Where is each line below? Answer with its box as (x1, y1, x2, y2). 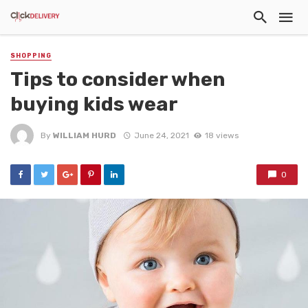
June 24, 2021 (133, 130, 189, 140)
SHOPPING (10, 52, 52, 59)
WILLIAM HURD (53, 130, 116, 140)
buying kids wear (10, 92, 178, 116)
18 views (204, 130, 239, 140)
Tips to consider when (10, 67, 225, 91)
